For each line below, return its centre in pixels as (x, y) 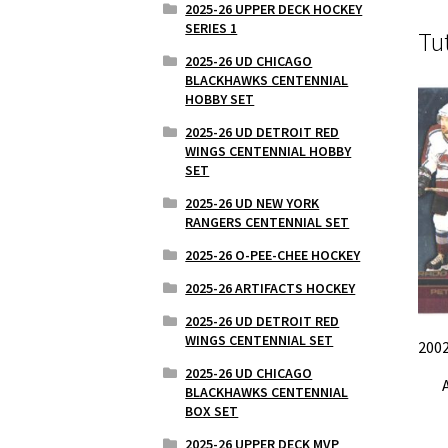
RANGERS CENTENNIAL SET (267, 221)
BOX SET (212, 410)
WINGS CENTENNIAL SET (259, 339)
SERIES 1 (211, 27)
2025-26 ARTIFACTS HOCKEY (270, 287)
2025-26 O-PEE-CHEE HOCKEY (273, 254)
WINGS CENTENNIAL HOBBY (268, 150)
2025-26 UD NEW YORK (252, 202)
